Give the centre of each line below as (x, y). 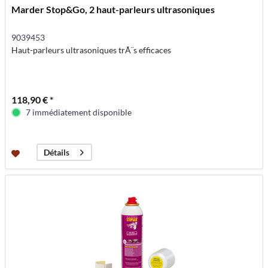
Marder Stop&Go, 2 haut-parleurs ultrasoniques (113, 10)
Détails (57, 153)
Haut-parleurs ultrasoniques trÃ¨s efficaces (92, 50)
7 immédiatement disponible (79, 112)
